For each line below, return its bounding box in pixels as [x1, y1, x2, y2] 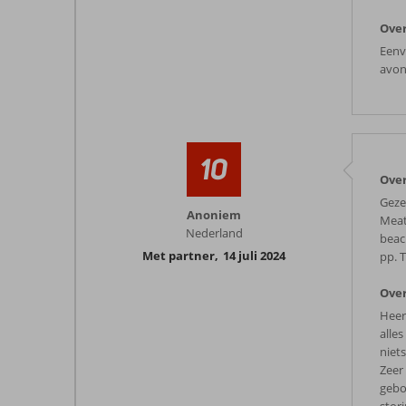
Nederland [185, 225, 243, 241]
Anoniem [187, 207, 241, 223]
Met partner [142, 247, 215, 264]
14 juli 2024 [223, 247, 285, 264]
